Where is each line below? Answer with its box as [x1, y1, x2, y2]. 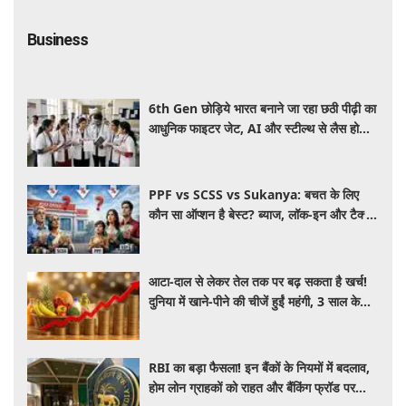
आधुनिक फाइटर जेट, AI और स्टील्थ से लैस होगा [149, 119, 369, 137]
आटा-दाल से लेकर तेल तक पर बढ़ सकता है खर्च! [149, 272, 368, 290]
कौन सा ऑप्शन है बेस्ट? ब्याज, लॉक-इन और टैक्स [149, 206, 372, 224]
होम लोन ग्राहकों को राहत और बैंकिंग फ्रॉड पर [149, 379, 356, 397]
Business [27, 29, 88, 49]
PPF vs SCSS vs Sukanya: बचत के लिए [149, 186, 360, 204]
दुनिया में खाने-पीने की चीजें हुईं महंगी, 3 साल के [149, 292, 361, 310]
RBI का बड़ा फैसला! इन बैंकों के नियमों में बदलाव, [149, 359, 371, 377]
